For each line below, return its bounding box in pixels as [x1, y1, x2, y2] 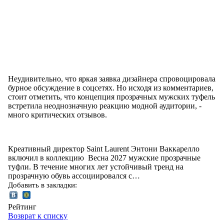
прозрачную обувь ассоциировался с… [8, 171, 140, 180]
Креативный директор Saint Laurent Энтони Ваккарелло [8, 144, 199, 153]
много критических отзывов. [8, 110, 107, 119]
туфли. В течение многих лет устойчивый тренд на [8, 162, 183, 171]
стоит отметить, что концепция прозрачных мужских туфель [8, 92, 215, 101]
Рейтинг [8, 202, 36, 211]
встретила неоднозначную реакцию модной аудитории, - [8, 101, 201, 110]
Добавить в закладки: [8, 180, 77, 189]
